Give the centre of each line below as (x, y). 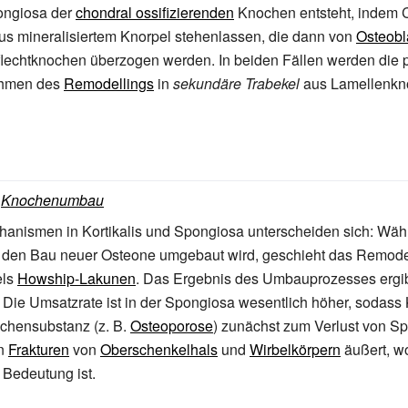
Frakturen (39, 349)
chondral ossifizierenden (155, 12)
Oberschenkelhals (159, 349)
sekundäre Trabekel (236, 83)
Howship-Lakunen (76, 278)
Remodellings (109, 83)
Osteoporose (172, 326)
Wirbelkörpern (295, 349)
